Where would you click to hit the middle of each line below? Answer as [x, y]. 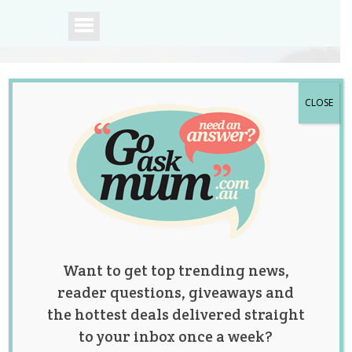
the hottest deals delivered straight [176, 314]
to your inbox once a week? [176, 336]
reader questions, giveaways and [176, 292]
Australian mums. [137, 243]
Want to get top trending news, [176, 270]
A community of [130, 224]
